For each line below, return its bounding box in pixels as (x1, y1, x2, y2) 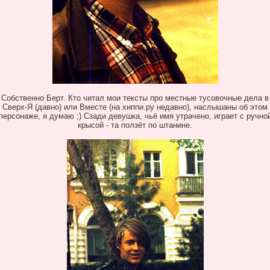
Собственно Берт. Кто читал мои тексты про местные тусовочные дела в (1, 93, 269, 102)
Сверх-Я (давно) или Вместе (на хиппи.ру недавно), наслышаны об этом (2, 102, 268, 111)
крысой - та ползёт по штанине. (78, 121, 192, 130)
